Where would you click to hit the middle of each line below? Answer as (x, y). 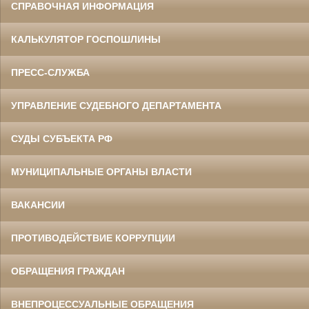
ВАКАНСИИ (38, 205)
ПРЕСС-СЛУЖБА (50, 73)
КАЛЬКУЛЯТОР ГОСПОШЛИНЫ (86, 40)
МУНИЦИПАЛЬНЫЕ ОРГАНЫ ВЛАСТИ (101, 172)
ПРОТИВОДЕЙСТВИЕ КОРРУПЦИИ (93, 238)
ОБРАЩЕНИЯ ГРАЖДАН (68, 271)
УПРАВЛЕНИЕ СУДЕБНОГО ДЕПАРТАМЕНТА (116, 106)
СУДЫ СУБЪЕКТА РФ (62, 139)
